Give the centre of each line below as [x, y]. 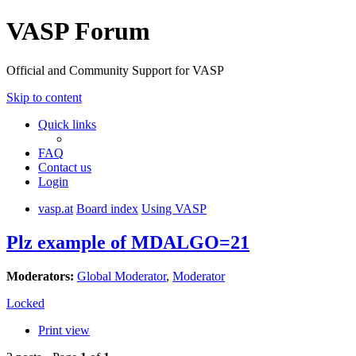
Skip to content [44, 97]
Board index [107, 208]
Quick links [67, 124]
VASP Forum [78, 31]
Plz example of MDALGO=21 [128, 242]
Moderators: [40, 276]
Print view [64, 330]
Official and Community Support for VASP [115, 70]
